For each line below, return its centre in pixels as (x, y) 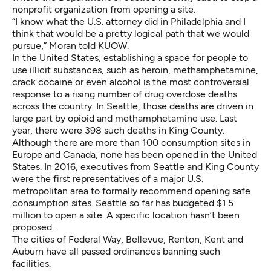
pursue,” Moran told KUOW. (70, 45)
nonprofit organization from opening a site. (104, 9)
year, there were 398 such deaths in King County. (118, 130)
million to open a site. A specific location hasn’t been (126, 215)
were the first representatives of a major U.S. (108, 178)
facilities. (31, 263)
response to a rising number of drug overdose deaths (125, 94)
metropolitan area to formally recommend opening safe (131, 191)
